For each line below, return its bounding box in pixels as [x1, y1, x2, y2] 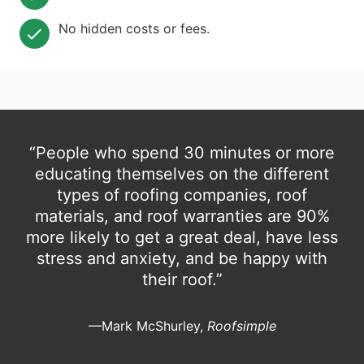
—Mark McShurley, [88, 318, 207, 335]
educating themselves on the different [35, 164, 329, 184]
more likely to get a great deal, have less [26, 227, 338, 248]
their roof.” [141, 270, 223, 290]
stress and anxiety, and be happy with [37, 249, 327, 269]
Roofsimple [206, 318, 276, 335]
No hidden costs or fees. [58, 20, 210, 37]
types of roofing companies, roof [57, 185, 307, 206]
